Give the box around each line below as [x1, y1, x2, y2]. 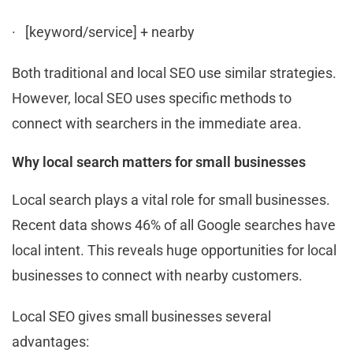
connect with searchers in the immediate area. [12, 114, 302, 132]
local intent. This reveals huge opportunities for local [12, 241, 336, 258]
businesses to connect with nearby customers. [12, 266, 303, 284]
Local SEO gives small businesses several [12, 307, 271, 325]
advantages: [12, 333, 89, 350]
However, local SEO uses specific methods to [12, 89, 292, 106]
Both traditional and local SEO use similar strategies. [12, 64, 336, 81]
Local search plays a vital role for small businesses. [12, 191, 330, 208]
